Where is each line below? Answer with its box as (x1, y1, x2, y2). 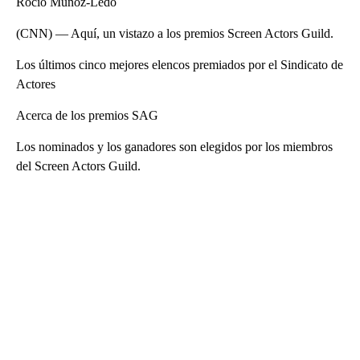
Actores (16, 76, 55, 91)
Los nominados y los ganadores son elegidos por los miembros (16, 139, 333, 153)
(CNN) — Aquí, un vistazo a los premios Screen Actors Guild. (16, 26, 333, 40)
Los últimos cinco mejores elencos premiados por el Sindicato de (16, 57, 343, 72)
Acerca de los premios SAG (16, 108, 158, 122)
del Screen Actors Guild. (16, 158, 141, 173)
